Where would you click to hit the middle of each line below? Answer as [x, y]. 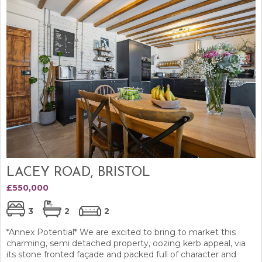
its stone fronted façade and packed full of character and [121, 254]
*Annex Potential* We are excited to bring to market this [121, 232]
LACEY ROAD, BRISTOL [78, 173]
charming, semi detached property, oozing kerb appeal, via [126, 243]
